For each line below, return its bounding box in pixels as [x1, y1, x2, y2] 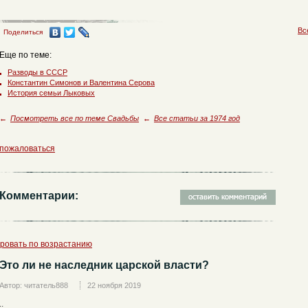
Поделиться [3, 28, 43, 36]
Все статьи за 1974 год [154, 114, 240, 122]
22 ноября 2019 [87, 281, 141, 289]
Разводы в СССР [8, 68, 67, 76]
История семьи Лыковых [8, 89, 95, 97]
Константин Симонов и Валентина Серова [8, 78, 155, 87]
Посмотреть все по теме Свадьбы [10, 114, 139, 122]
